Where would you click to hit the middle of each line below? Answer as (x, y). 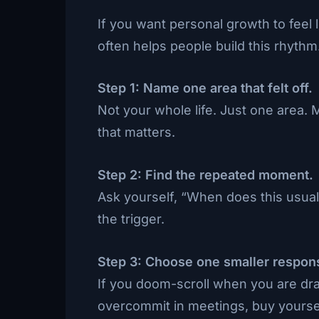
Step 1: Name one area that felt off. (205, 88)
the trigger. (131, 219)
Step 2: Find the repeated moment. (205, 175)
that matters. (136, 132)
